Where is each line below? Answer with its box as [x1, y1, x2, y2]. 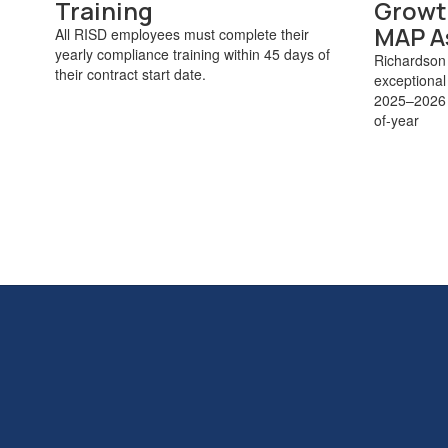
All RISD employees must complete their [55, 24, 309, 45]
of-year [373, 110, 419, 131]
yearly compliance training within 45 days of [55, 44, 330, 65]
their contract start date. [55, 64, 206, 85]
